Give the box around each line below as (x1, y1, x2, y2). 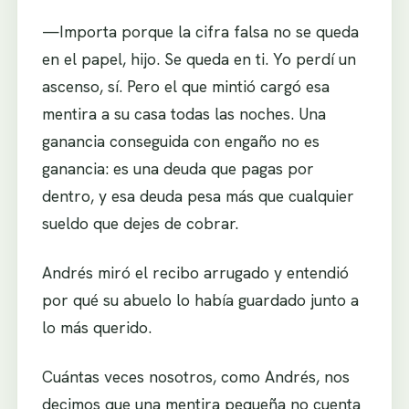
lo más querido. (41, 317, 152, 339)
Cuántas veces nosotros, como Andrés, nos (41, 365, 350, 387)
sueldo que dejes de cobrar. (41, 213, 238, 235)
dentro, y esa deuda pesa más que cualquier (41, 185, 354, 207)
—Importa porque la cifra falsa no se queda (41, 21, 359, 43)
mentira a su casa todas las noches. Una (41, 103, 326, 125)
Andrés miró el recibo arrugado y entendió (41, 262, 349, 284)
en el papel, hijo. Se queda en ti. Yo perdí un (41, 48, 356, 70)
